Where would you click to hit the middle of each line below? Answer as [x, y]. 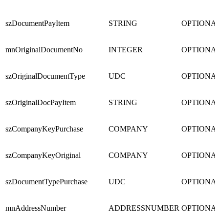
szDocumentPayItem [37, 23]
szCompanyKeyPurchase [44, 129]
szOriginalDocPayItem [41, 103]
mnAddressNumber [36, 208]
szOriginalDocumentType [45, 76]
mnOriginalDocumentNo [44, 50]
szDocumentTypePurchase [46, 182]
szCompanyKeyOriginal [43, 155]
